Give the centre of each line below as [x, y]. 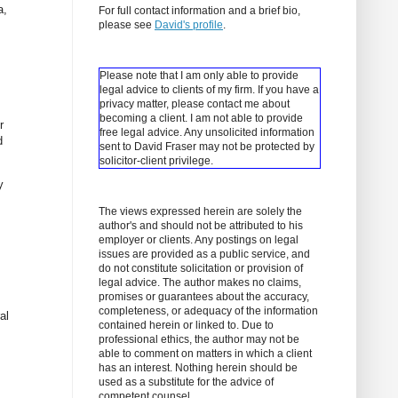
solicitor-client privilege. [156, 161]
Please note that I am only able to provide [199, 76]
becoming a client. [145, 119]
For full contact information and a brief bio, [199, 11]
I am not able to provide [247, 119]
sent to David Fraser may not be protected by [207, 147]
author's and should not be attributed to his [201, 226]
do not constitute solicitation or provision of [201, 269]
